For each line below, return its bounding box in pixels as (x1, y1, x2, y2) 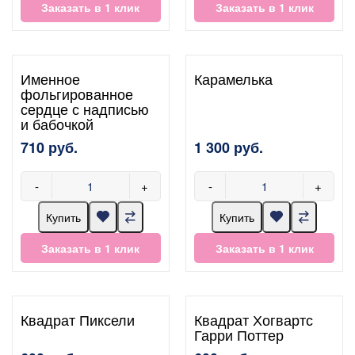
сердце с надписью (21, 97, 149, 119)
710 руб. (21, 136, 78, 158)
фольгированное (21, 82, 133, 104)
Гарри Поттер (194, 323, 284, 345)
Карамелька (194, 67, 273, 89)
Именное (21, 67, 80, 89)
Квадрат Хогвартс (194, 308, 314, 330)
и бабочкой (21, 113, 94, 134)
